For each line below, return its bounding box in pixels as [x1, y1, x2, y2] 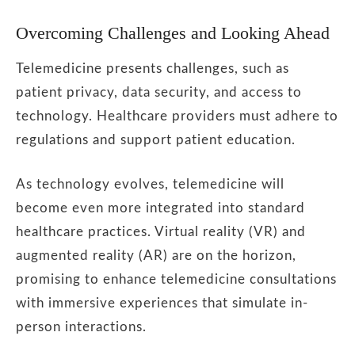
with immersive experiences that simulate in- [16, 296, 308, 311]
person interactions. [16, 320, 147, 334]
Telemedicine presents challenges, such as [16, 61, 289, 75]
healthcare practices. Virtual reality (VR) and [16, 225, 306, 239]
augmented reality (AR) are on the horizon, [16, 249, 296, 263]
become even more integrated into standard [16, 201, 305, 216]
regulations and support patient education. [16, 132, 296, 147]
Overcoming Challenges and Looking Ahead [16, 22, 330, 43]
